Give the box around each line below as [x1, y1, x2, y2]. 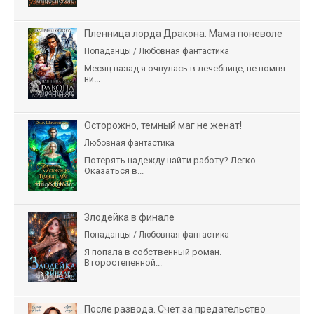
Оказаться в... [84, 165, 144, 176]
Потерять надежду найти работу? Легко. [84, 154, 258, 165]
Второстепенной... [84, 257, 162, 268]
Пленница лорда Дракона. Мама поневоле [84, 27, 282, 39]
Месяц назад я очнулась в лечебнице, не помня [84, 62, 285, 74]
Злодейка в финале [84, 211, 175, 223]
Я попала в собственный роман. [84, 246, 221, 257]
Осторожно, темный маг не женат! [84, 119, 242, 131]
